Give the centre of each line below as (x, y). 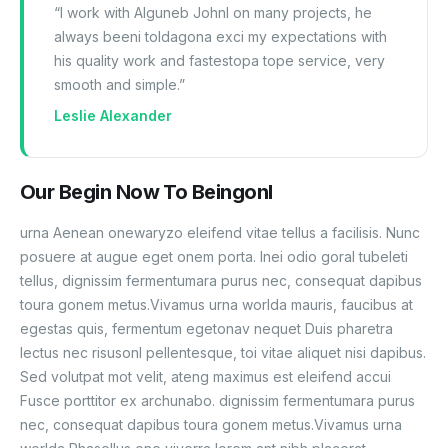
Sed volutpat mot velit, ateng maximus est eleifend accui (205, 376)
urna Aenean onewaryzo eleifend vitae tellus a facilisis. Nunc (220, 232)
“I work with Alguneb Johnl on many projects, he (213, 12)
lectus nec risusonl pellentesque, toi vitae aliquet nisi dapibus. (223, 352)
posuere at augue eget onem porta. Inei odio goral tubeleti (214, 256)
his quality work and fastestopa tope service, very (219, 60)
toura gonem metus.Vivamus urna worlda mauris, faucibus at (216, 304)
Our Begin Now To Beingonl (146, 191)
